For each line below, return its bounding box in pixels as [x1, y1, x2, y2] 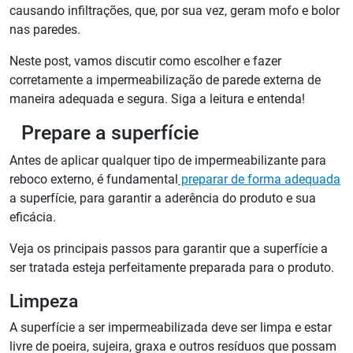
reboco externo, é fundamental [9, 172, 178, 188]
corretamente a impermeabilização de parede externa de [9, 72, 321, 88]
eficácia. [9, 210, 56, 225]
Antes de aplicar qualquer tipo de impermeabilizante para [9, 153, 326, 169]
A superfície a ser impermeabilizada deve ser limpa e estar [9, 320, 332, 336]
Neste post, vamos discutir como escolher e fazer [9, 54, 281, 69]
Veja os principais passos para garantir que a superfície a [9, 241, 328, 257]
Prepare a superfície [21, 121, 199, 145]
